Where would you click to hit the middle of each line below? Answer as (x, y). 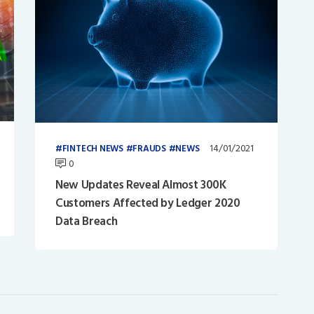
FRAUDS (149, 148)
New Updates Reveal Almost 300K (141, 185)
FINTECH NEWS (93, 148)
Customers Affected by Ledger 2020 (148, 204)
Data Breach (86, 222)
